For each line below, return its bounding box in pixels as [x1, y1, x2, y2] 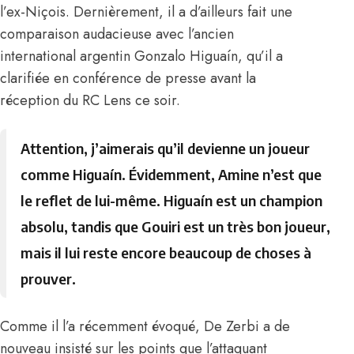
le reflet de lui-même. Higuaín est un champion [21, 191, 323, 210]
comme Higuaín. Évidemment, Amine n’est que [21, 165, 322, 184]
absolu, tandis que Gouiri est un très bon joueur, [21, 217, 331, 236]
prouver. [21, 269, 77, 288]
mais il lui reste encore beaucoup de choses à [21, 243, 312, 262]
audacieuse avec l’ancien [79, 23, 234, 44]
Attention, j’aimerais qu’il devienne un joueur [21, 139, 311, 158]
